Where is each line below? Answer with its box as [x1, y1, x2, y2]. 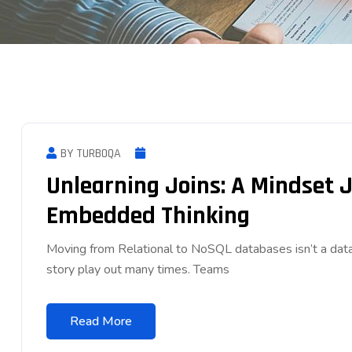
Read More [70, 312, 132, 330]
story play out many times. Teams [46, 260, 229, 278]
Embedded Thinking [46, 199, 255, 232]
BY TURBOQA [60, 145, 121, 162]
